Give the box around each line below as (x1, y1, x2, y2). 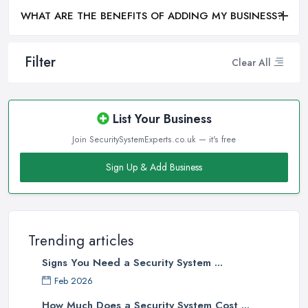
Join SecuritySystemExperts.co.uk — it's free (72, 133, 236, 146)
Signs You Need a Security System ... (42, 255, 223, 271)
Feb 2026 (54, 274, 93, 288)
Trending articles (28, 230, 133, 252)
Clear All (232, 55, 271, 69)
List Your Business (109, 110, 212, 129)
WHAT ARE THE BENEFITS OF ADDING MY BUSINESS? (21, 8, 283, 24)
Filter (25, 52, 56, 73)
